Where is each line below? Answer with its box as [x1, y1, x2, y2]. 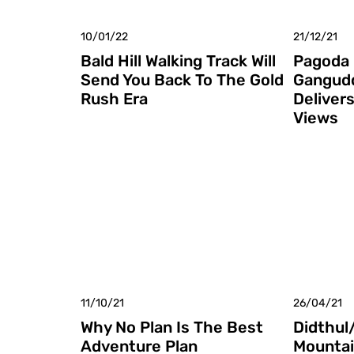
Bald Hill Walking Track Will [81, 51, 276, 70]
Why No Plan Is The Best [81, 317, 263, 337]
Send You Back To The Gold [81, 70, 284, 89]
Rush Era [81, 88, 148, 108]
